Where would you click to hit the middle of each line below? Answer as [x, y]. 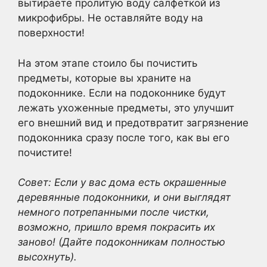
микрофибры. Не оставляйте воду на [111, 18]
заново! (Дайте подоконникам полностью [122, 242]
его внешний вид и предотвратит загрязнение [133, 122]
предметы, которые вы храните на [105, 78]
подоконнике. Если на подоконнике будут [122, 93]
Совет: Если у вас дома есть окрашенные [122, 182]
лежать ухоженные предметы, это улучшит [126, 108]
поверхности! [51, 33]
